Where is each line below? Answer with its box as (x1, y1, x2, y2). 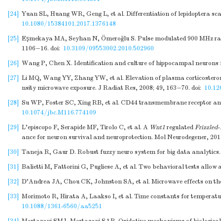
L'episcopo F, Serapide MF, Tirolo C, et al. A (22, 123, 149, 131)
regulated (165, 123, 195, 131)
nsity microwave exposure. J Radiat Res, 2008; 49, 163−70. (22, 84, 190, 92)
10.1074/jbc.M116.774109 (22, 109, 96, 116)
